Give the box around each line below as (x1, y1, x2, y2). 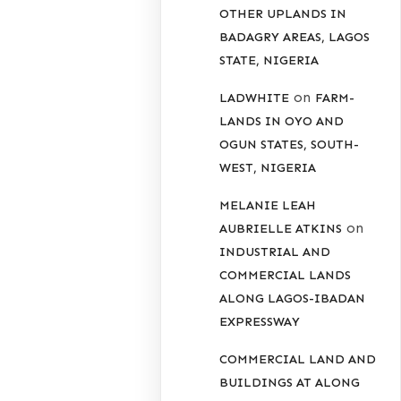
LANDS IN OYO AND (219, 114, 345, 130)
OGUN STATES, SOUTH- (219, 137, 360, 153)
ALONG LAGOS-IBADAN (219, 291, 366, 307)
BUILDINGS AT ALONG (219, 375, 361, 391)
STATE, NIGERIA (219, 53, 320, 69)
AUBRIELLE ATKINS (219, 221, 343, 237)
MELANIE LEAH (219, 198, 317, 214)
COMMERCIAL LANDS (219, 268, 352, 284)
